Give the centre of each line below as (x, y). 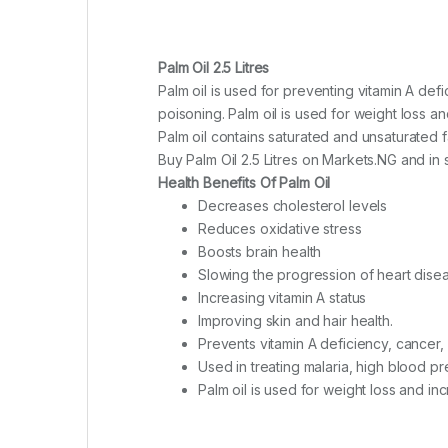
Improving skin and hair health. (295, 321)
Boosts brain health (260, 252)
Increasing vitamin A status (284, 298)
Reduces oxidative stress (280, 229)
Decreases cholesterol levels (293, 206)
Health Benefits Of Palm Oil (244, 183)
